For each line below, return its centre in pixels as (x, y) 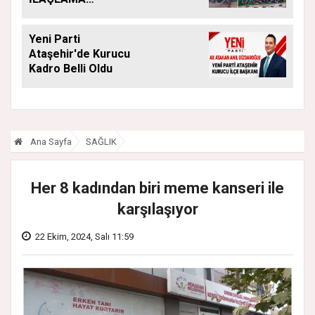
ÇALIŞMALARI (65, 14)
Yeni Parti (54, 39)
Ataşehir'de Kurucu (79, 54)
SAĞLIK (101, 142)
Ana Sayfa (50, 142)
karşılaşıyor (157, 210)
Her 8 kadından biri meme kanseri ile (157, 188)
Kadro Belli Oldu (71, 69)
